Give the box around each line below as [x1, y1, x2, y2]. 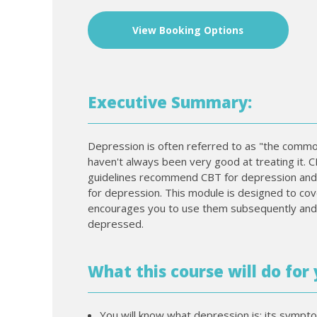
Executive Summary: [87, 91, 252, 113]
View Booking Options [132, 23, 244, 38]
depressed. [87, 217, 144, 231]
